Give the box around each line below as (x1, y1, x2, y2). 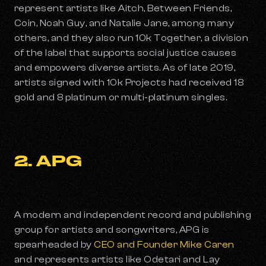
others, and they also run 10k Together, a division (14, 33, 249, 44)
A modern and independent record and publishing (14, 210, 252, 221)
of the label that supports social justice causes (14, 47, 237, 59)
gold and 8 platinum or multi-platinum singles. (14, 92, 229, 103)
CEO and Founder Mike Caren (94, 239, 235, 251)
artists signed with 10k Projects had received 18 (14, 77, 244, 88)
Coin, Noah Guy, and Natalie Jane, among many (14, 18, 235, 29)
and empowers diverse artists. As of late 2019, (14, 62, 236, 74)
